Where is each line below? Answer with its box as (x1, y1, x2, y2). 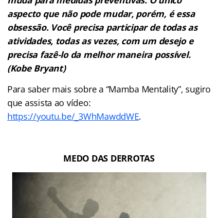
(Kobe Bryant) (7, 62, 66, 74)
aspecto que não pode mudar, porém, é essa (7, 8, 195, 20)
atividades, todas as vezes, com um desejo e (7, 35, 194, 47)
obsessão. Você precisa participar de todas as (7, 21, 198, 34)
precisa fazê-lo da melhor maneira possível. (7, 49, 191, 61)
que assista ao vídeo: (7, 97, 91, 109)
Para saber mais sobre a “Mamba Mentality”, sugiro (7, 83, 211, 95)
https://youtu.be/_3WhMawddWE (7, 110, 139, 123)
